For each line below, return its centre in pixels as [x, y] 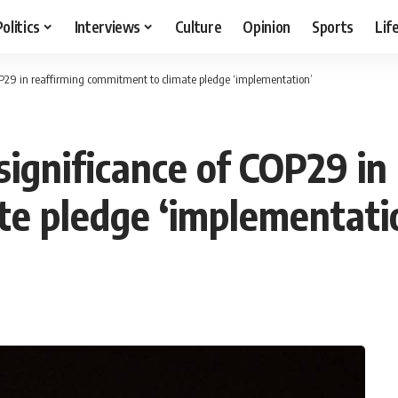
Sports [333, 26]
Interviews [107, 26]
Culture [198, 26]
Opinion [267, 26]
